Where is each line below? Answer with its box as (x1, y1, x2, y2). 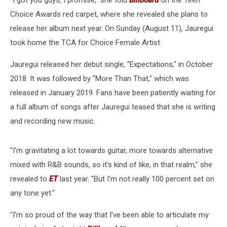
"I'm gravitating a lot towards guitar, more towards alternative (10, 146, 213, 155)
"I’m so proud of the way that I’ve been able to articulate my (10, 210, 209, 219)
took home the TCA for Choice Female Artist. (10, 38, 162, 47)
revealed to (10, 174, 49, 183)
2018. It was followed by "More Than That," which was (10, 74, 189, 83)
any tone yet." (10, 188, 55, 198)
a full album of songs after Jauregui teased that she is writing (10, 102, 215, 111)
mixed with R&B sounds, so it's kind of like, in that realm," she (10, 160, 212, 169)
